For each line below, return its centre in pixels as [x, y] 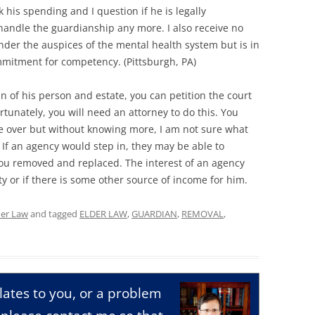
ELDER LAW [103, 213]
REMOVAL [202, 213]
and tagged [54, 213]
